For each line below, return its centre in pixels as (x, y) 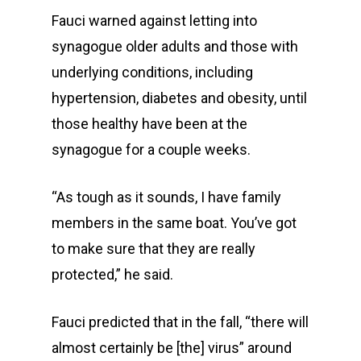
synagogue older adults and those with (175, 46)
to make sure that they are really (154, 249)
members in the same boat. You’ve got (174, 223)
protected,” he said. (112, 274)
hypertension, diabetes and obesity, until (179, 98)
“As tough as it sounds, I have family (166, 197)
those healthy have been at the (149, 124)
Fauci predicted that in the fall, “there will (180, 322)
